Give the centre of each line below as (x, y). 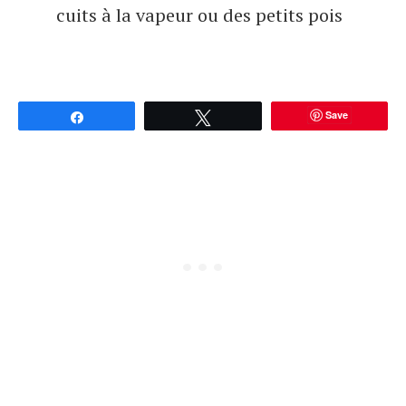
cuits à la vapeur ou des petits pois (199, 15)
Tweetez (247, 117)
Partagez (121, 117)
